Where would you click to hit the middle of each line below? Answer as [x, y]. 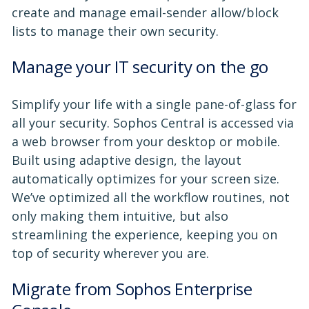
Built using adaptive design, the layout [127, 160]
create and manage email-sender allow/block [145, 12]
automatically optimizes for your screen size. [146, 178]
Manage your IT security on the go [140, 66]
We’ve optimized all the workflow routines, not [151, 197]
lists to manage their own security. [115, 31]
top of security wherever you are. [110, 253]
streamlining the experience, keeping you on [144, 234]
